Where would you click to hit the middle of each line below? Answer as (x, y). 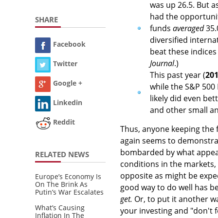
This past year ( (178, 75)
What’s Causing (60, 207)
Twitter (65, 64)
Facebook (69, 44)
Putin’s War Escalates (69, 192)
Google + (68, 83)
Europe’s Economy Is (68, 176)
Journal (162, 63)
